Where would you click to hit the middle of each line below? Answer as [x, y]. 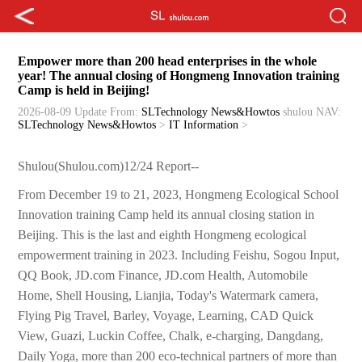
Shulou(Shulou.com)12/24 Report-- [109, 166]
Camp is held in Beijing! [84, 90]
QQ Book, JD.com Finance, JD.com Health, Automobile [163, 276]
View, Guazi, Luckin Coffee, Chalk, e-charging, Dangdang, [171, 336]
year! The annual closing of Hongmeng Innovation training [179, 76]
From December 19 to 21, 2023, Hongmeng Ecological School [179, 195]
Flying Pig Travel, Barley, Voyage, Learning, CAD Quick [166, 316]
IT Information [204, 125]
